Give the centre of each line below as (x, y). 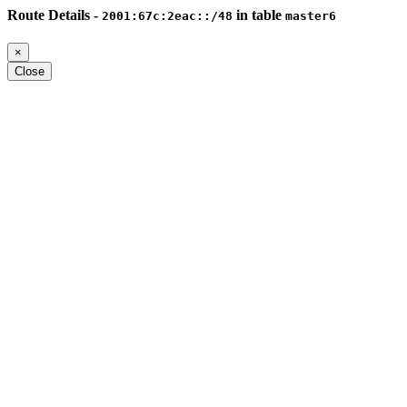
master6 (311, 16)
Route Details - (55, 15)
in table (259, 15)
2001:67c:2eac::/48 (167, 16)
